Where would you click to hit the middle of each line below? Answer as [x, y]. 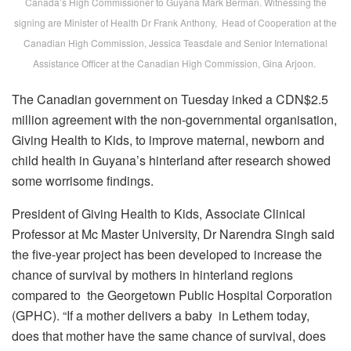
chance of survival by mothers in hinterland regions [152, 275]
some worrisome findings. [83, 181]
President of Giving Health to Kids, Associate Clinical [159, 214]
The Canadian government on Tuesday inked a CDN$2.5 [170, 100]
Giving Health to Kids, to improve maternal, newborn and [168, 140]
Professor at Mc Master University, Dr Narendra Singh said [173, 234]
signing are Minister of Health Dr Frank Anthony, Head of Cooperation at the [175, 23]
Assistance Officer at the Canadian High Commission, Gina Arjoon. [175, 63]
